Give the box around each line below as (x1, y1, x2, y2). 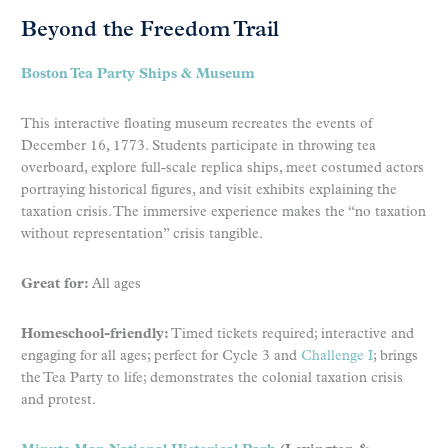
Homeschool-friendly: (21, 327, 169, 343)
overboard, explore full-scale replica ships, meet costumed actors (21, 161, 424, 177)
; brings (373, 349, 418, 365)
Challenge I (301, 349, 373, 365)
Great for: (21, 277, 89, 293)
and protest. (21, 393, 96, 409)
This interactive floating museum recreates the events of (21, 117, 372, 133)
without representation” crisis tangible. (21, 227, 263, 243)
